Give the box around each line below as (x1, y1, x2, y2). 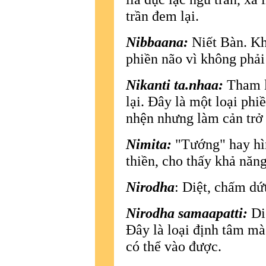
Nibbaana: (126, 33, 188, 50)
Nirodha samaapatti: (126, 204, 248, 221)
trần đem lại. (126, 7, 199, 24)
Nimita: (126, 135, 172, 152)
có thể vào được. (126, 237, 221, 254)
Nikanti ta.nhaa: (126, 76, 223, 93)
